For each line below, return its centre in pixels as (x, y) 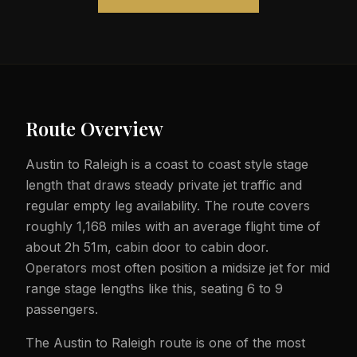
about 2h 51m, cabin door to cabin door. (147, 247)
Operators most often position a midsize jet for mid (178, 268)
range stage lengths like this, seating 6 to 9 (154, 288)
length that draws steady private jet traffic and (164, 185)
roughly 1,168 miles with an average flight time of (173, 226)
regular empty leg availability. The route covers (168, 206)
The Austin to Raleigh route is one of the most (165, 343)
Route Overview (94, 128)
